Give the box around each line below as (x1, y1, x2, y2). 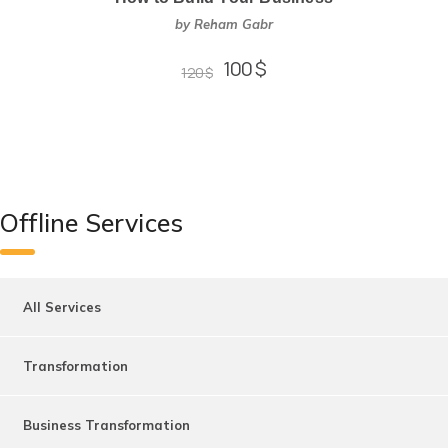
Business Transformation (23, 416, 190, 433)
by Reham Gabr (175, 15, 273, 32)
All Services (23, 298, 101, 315)
